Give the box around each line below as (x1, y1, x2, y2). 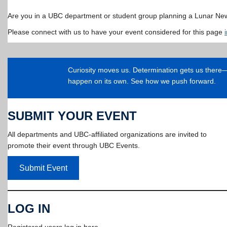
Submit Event (19, 163, 67, 172)
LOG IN (8, 202, 50, 216)
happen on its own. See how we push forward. (67, 77, 216, 86)
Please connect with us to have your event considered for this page (8, 27, 224, 36)
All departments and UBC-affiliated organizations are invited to (8, 130, 207, 139)
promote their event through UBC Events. (8, 141, 140, 150)
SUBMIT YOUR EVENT (8, 109, 137, 123)
